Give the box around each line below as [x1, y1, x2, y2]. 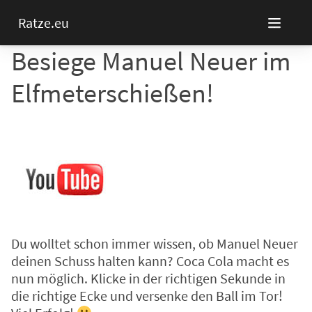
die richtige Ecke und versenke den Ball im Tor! [11, 287, 283, 305]
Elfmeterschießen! [11, 77, 214, 109]
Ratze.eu [17, 14, 69, 31]
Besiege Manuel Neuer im [11, 45, 291, 77]
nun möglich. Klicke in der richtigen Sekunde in [11, 270, 286, 288]
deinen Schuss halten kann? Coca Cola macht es [11, 252, 289, 270]
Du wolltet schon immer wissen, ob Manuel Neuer [11, 235, 298, 253]
